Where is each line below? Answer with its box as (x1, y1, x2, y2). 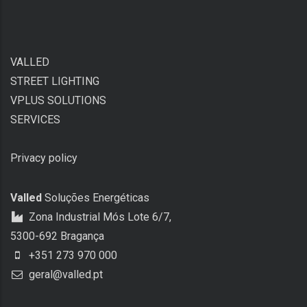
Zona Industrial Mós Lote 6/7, (26, 210, 171, 223)
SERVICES (10, 112, 60, 126)
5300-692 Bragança (10, 229, 104, 243)
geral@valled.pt (26, 267, 103, 281)
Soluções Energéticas (42, 191, 149, 204)
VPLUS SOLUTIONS (10, 93, 106, 107)
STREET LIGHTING (10, 74, 99, 88)
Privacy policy (10, 151, 77, 164)
